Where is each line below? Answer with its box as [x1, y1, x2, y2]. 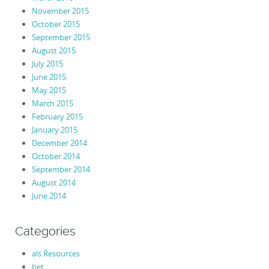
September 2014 [31, 164, 90, 175]
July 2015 [31, 58, 63, 70]
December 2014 [31, 138, 87, 149]
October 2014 [31, 151, 80, 162]
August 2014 [31, 177, 76, 189]
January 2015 [31, 124, 77, 136]
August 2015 [31, 45, 76, 56]
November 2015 [31, 5, 89, 17]
